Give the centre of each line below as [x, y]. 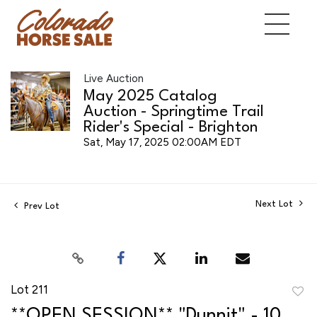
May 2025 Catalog [150, 96]
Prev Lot [40, 206]
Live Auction [114, 78]
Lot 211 [29, 289]
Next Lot [276, 204]
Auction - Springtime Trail [174, 111]
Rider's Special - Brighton [171, 127]
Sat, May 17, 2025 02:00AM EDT [162, 142]
